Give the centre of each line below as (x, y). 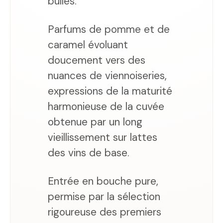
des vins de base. (89, 153)
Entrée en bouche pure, (103, 181)
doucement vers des (97, 60)
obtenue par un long (95, 122)
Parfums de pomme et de (109, 29)
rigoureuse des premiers (105, 212)
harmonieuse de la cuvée (106, 107)
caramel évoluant (88, 45)
